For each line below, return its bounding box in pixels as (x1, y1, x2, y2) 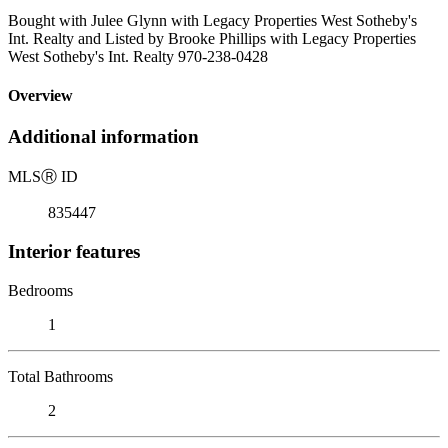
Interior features (8, 240, 140, 262)
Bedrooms (8, 281, 73, 299)
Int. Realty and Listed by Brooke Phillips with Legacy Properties (8, 29, 416, 47)
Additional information (8, 126, 199, 148)
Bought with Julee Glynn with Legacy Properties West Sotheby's (8, 11, 417, 29)
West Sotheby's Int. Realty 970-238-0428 (8, 47, 268, 65)
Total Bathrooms (8, 367, 113, 385)
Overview (8, 87, 73, 105)
